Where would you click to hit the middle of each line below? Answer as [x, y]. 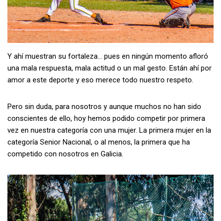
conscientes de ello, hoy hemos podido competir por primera [106, 119]
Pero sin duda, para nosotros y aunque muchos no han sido [104, 107]
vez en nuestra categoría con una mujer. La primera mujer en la [109, 130]
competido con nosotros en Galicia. [65, 154]
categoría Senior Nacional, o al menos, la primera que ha [99, 142]
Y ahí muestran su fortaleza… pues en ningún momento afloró [108, 56]
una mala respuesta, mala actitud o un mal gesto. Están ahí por [110, 68]
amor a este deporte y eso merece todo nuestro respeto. [100, 80]
